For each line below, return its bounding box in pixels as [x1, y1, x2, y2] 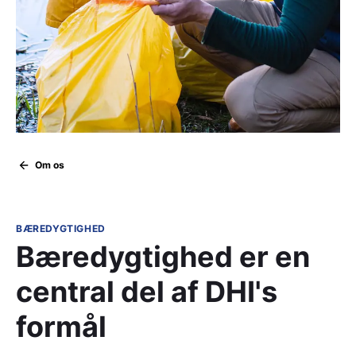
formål [16, 309, 106, 345]
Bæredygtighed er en [16, 239, 310, 275]
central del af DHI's [16, 274, 277, 310]
